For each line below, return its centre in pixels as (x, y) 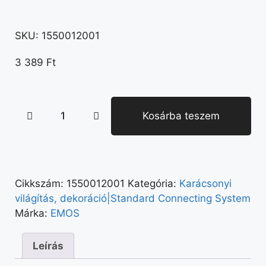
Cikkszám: (41, 183)
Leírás (48, 246)
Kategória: (153, 183)
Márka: (33, 213)
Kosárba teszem (181, 116)
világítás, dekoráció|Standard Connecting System (133, 198)
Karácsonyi (205, 183)
